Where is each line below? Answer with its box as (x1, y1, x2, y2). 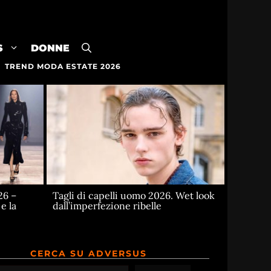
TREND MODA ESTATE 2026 (4, 62, 121, 71)
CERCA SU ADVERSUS (30, 248, 147, 260)
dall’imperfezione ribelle (53, 200, 162, 212)
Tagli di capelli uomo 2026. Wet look (53, 189, 215, 202)
